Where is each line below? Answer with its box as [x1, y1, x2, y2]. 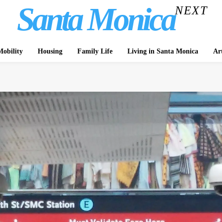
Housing [37, 48, 62, 55]
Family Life [77, 48, 112, 55]
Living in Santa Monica [127, 48, 198, 55]
